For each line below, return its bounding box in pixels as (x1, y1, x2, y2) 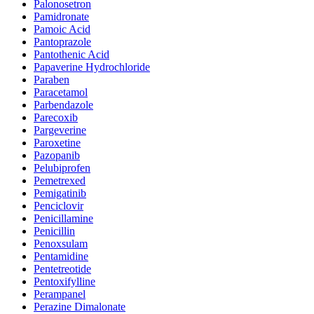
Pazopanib (34, 149, 80, 161)
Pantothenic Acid (34, 48, 109, 60)
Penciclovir (34, 199, 83, 212)
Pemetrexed (34, 174, 86, 186)
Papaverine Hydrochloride (34, 60, 150, 73)
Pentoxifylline (34, 275, 95, 287)
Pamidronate (34, 10, 89, 22)
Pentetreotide (34, 262, 91, 275)
